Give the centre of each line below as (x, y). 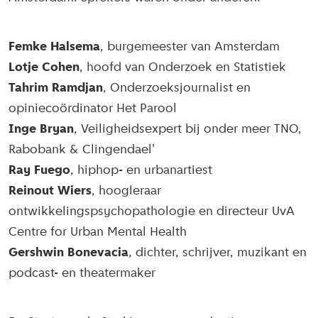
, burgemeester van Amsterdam (190, 48)
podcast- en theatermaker (82, 274)
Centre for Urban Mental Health (98, 233)
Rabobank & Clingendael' (82, 150)
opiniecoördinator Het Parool (93, 109)
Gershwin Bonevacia (68, 253)
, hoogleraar (126, 192)
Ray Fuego (39, 171)
